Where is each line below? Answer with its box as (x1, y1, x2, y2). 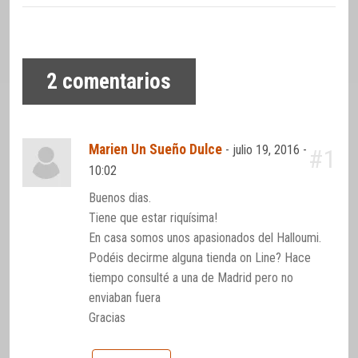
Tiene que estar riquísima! (89, 210, 218, 226)
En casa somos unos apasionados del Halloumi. (89, 230, 322, 246)
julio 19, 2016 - (233, 141, 308, 157)
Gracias (89, 310, 126, 326)
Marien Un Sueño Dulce (89, 141, 223, 157)
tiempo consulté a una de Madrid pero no (89, 270, 294, 286)
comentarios (58, 69, 172, 95)
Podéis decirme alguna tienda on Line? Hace (89, 250, 312, 266)
